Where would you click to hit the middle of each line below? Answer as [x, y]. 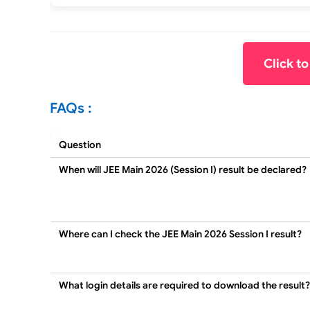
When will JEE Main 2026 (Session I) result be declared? [183, 170]
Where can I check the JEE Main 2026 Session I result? [180, 234]
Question [80, 145]
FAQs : [71, 109]
